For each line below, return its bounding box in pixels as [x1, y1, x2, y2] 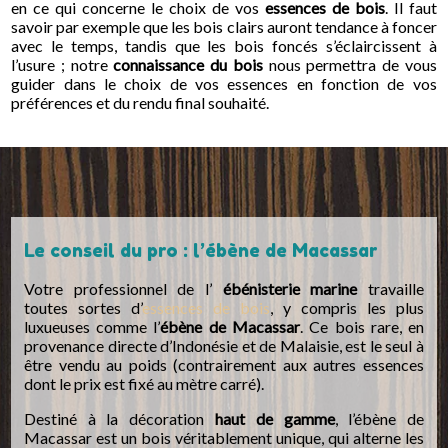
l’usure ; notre [11, 54, 114, 74]
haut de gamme [215, 408, 335, 428]
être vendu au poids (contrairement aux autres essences [23, 354, 425, 374]
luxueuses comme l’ [23, 316, 161, 336]
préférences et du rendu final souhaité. [11, 92, 270, 112]
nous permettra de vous [262, 54, 437, 74]
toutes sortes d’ [23, 297, 142, 317]
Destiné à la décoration [23, 408, 215, 428]
